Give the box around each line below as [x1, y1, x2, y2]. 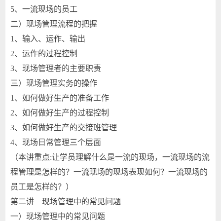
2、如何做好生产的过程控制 [10, 109, 110, 117]
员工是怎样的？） [10, 183, 74, 191]
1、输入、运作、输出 [10, 35, 86, 43]
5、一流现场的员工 [10, 5, 78, 13]
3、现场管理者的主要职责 [10, 64, 102, 73]
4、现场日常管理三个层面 [10, 138, 102, 147]
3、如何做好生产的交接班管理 [10, 123, 117, 132]
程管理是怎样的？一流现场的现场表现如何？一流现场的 [10, 168, 208, 176]
